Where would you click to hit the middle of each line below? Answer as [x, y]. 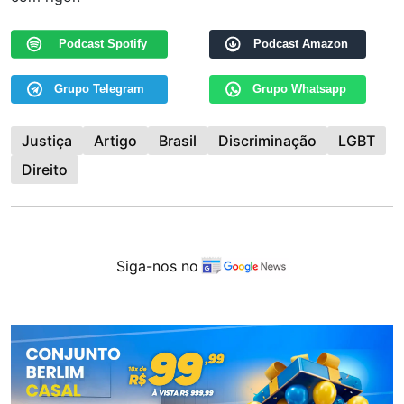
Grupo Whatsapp [300, 89]
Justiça [47, 141]
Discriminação [267, 141]
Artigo [115, 141]
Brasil [178, 141]
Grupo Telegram [100, 89]
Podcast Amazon [300, 44]
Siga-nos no [157, 266]
